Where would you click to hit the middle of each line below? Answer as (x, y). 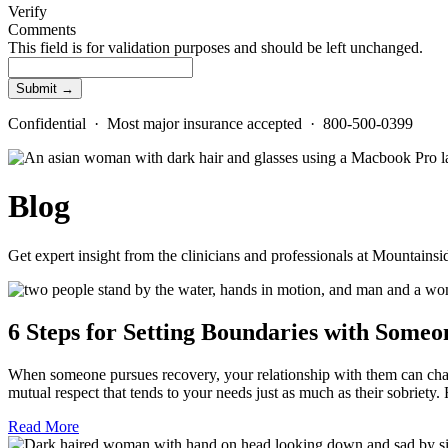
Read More (43, 426)
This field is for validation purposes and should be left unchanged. (215, 47)
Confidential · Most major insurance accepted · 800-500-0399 (210, 123)
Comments (42, 29)
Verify (27, 11)
